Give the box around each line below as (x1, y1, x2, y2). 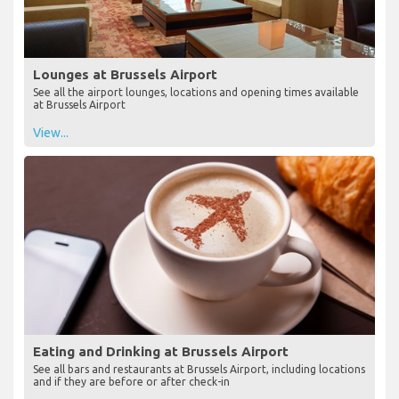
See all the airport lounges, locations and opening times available (33, 85, 359, 98)
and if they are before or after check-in (33, 375, 230, 387)
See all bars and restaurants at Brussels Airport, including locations (33, 362, 365, 375)
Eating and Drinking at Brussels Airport (33, 343, 289, 359)
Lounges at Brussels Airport (33, 66, 217, 82)
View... (33, 125, 69, 140)
